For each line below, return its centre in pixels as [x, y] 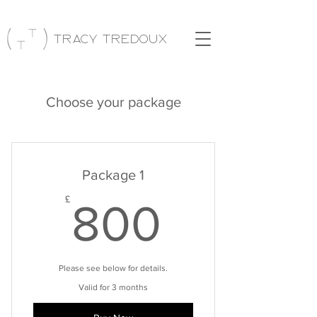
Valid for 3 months [113, 287]
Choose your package [113, 102]
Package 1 [113, 175]
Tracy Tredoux [110, 40]
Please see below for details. [113, 268]
